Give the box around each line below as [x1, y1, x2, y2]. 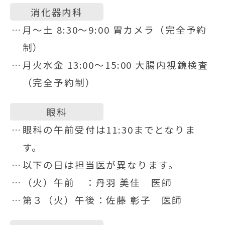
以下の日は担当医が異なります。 [22, 157, 179, 171]
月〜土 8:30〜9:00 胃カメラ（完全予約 [22, 22, 207, 36]
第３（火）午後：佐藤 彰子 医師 [22, 192, 183, 206]
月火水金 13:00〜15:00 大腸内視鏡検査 [22, 57, 209, 71]
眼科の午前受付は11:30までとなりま [22, 122, 196, 136]
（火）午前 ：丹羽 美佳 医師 [22, 175, 172, 189]
